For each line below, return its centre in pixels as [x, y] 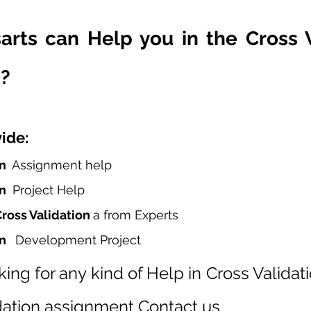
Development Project [76, 240]
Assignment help [62, 165]
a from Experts [136, 215]
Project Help [47, 190]
